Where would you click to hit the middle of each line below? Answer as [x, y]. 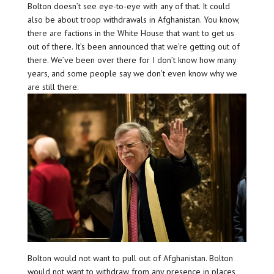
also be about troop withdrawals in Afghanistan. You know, [133, 19]
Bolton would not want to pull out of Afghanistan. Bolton [130, 258]
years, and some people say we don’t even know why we [132, 73]
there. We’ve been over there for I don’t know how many [131, 60]
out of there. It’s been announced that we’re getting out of [133, 46]
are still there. [53, 87]
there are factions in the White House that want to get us [131, 33]
